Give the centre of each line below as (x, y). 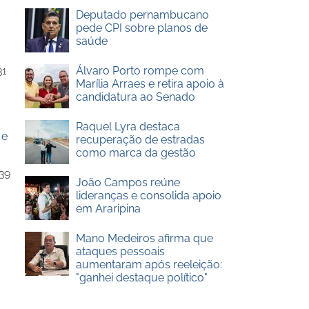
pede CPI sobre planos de (141, 28)
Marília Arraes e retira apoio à (150, 84)
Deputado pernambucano (142, 15)
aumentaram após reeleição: (149, 265)
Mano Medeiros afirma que (144, 238)
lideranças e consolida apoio (148, 196)
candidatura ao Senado (135, 97)
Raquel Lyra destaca (128, 127)
